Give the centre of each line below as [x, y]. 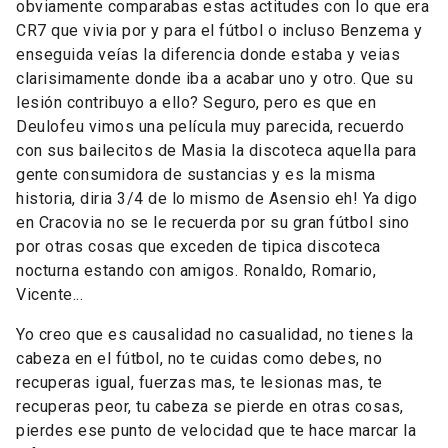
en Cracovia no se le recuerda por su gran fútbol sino [213, 222]
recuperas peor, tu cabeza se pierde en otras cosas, [210, 406]
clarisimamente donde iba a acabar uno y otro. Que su [214, 78]
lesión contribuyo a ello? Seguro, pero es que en [196, 102]
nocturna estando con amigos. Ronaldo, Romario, [196, 270]
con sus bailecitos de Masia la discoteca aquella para [216, 150]
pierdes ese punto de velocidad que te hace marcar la [216, 430]
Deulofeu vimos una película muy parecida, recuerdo [210, 126]
